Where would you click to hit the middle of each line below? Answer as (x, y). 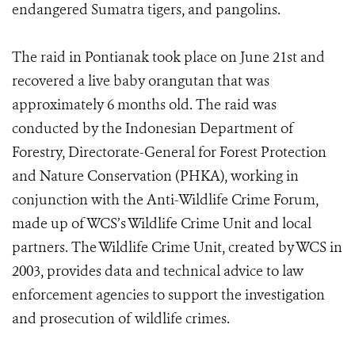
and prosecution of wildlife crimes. (121, 319)
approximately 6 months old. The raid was (144, 105)
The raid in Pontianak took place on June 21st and (168, 57)
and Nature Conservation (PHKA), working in (155, 176)
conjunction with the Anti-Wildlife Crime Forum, (165, 200)
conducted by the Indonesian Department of (153, 128)
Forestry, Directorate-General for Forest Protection (169, 152)
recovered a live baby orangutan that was (141, 81)
